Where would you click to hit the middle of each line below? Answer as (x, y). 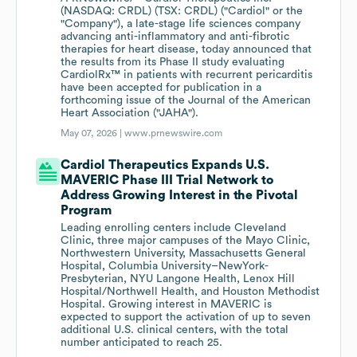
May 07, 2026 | (93, 133)
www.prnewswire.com (174, 133)
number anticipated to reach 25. (142, 343)
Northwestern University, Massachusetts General (184, 254)
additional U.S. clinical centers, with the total (175, 330)
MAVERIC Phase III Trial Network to (167, 180)
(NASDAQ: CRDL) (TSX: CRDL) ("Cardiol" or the (182, 12)
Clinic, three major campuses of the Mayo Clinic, (186, 241)
